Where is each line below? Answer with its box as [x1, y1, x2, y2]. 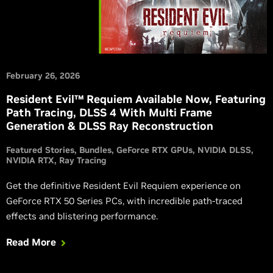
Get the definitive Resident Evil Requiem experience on [6, 179, 241, 191]
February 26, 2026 [6, 69, 80, 81]
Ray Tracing [59, 154, 107, 166]
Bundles [79, 144, 112, 155]
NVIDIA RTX [6, 154, 54, 166]
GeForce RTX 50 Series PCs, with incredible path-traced [6, 194, 243, 207]
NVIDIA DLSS [197, 144, 251, 155]
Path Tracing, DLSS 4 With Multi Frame [6, 105, 212, 119]
